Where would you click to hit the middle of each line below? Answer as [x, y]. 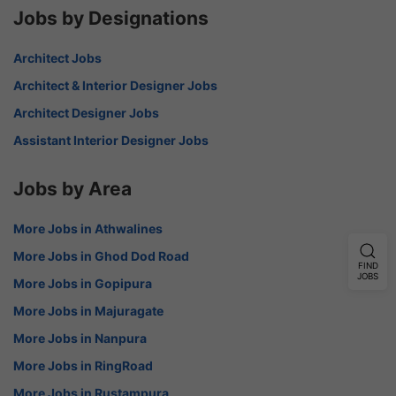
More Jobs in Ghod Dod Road [101, 255]
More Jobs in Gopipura [83, 283]
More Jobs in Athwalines [88, 228]
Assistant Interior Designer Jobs [111, 140]
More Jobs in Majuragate [88, 310]
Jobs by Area [72, 188]
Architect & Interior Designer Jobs [115, 85]
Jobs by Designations [111, 18]
